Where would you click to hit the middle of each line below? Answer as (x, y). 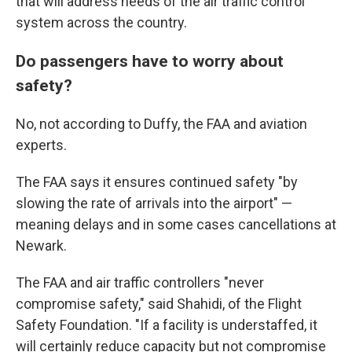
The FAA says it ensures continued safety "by (157, 182)
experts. (41, 145)
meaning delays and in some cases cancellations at (176, 224)
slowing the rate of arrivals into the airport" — (154, 203)
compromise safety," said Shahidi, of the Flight (159, 304)
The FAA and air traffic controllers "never (140, 282)
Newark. (41, 246)
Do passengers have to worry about (150, 61)
